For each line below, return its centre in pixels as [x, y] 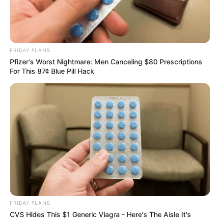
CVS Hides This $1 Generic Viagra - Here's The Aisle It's [100, 214]
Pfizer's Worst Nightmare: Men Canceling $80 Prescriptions [106, 62]
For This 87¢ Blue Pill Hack [52, 71]
